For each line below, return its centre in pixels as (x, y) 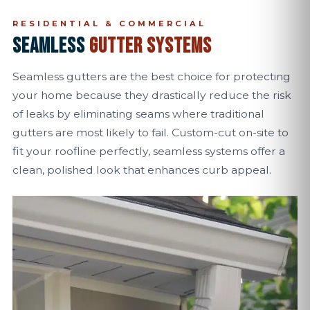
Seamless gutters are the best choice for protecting (152, 76)
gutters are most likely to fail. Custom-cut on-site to (151, 133)
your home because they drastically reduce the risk (152, 95)
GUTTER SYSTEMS (151, 46)
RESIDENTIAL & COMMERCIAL (109, 24)
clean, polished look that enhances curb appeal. (142, 170)
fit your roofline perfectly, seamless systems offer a (149, 151)
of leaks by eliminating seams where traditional (138, 114)
